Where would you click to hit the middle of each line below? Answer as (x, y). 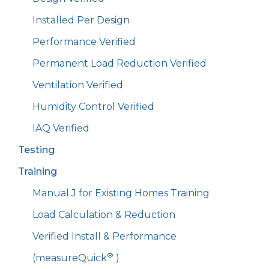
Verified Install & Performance (104, 237)
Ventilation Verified (78, 85)
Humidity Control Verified (93, 107)
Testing (36, 150)
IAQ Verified (61, 128)
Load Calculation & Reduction (104, 215)
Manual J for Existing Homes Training (121, 193)
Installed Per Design (81, 20)
